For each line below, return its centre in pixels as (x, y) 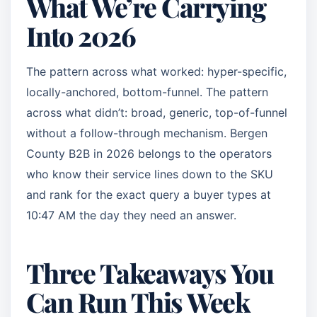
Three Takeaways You (150, 272)
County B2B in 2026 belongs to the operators (149, 154)
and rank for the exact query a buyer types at (149, 195)
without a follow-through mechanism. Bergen (147, 133)
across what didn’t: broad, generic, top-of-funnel (157, 113)
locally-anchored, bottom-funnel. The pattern (147, 92)
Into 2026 (81, 35)
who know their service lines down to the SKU (150, 174)
